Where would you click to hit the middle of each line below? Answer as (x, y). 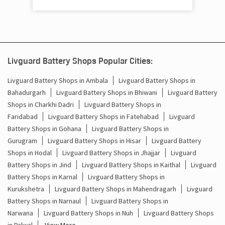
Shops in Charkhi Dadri (41, 124)
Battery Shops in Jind (39, 185)
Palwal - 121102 (113, 14)
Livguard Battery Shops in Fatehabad (103, 136)
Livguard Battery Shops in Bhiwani (107, 112)
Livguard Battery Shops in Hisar (94, 160)
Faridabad (23, 136)
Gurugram (22, 160)
